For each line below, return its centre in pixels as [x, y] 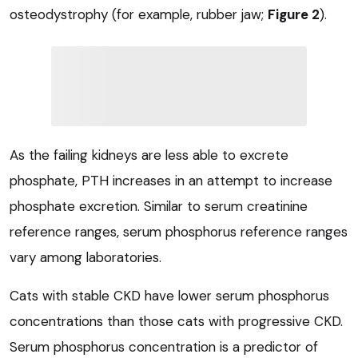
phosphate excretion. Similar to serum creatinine [159, 207]
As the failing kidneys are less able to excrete [149, 155]
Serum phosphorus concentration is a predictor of [164, 347]
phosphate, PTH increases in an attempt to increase [171, 181]
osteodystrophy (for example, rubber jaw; [139, 15]
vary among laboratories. [86, 258]
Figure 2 [294, 15]
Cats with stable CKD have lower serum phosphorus [169, 296]
